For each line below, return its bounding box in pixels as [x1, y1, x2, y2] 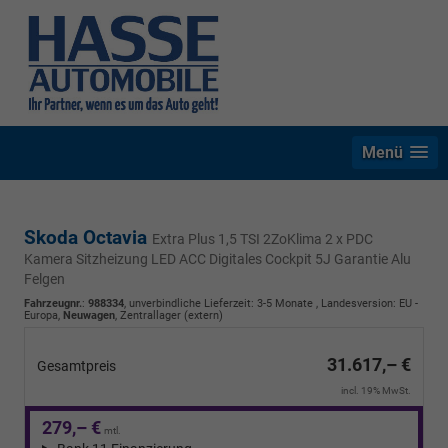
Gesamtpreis [37, 358, 116, 375]
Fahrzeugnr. [24, 297, 82, 311]
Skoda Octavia [24, 226, 152, 250]
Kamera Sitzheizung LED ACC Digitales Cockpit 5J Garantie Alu [24, 251, 411, 268]
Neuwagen [63, 309, 115, 323]
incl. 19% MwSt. [341, 385, 411, 397]
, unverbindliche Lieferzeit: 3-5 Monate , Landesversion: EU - [124, 297, 418, 311]
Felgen [24, 271, 65, 288]
